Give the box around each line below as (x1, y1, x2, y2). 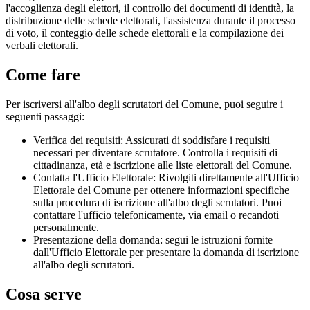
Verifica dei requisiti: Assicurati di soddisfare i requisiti (33, 134, 270, 147)
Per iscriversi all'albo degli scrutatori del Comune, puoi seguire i (6, 98, 283, 111)
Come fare (6, 66, 80, 84)
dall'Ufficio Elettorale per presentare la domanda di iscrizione (33, 246, 299, 259)
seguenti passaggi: (6, 111, 84, 123)
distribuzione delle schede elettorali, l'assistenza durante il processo (6, 15, 295, 27)
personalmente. (33, 221, 99, 234)
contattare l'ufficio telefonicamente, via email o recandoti (33, 209, 279, 221)
